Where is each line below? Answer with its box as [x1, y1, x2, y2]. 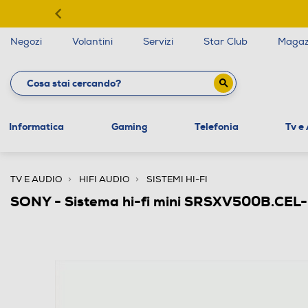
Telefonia [194, 120, 239, 133]
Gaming [111, 120, 147, 133]
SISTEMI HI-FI [146, 173, 208, 185]
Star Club [203, 36, 247, 47]
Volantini [72, 36, 113, 47]
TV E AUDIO [10, 173, 63, 185]
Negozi [10, 36, 42, 47]
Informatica [8, 120, 64, 133]
